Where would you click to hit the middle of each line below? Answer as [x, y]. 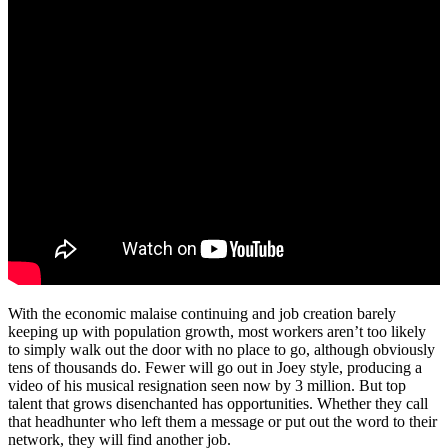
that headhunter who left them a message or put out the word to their [222, 422]
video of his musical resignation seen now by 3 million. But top [207, 386]
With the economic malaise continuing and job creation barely [202, 314]
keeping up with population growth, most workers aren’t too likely [217, 332]
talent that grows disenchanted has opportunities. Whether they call [218, 404]
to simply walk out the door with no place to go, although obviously [221, 350]
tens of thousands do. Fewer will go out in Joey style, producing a [215, 368]
